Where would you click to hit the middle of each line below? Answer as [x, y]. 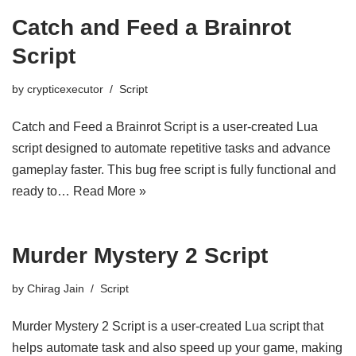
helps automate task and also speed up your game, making [177, 348]
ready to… [43, 191]
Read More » [110, 191]
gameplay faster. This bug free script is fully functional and [174, 170]
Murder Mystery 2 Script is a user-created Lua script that [168, 326]
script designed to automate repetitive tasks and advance [171, 148]
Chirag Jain [56, 288]
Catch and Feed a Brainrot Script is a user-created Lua [165, 127]
